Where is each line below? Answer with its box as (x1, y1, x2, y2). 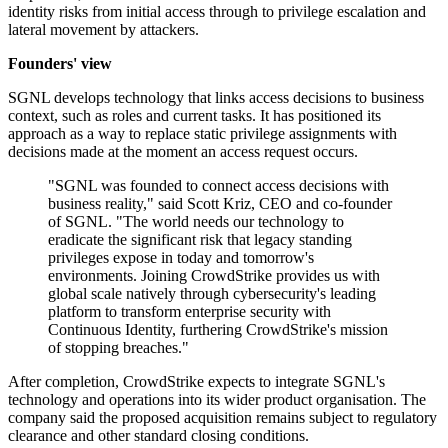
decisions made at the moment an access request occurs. (8, 143, 358, 161)
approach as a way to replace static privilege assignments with (8, 125, 397, 143)
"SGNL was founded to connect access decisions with (48, 177, 389, 195)
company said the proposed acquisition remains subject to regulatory (8, 409, 437, 427)
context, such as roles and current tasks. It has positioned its (8, 107, 381, 125)
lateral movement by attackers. (8, 21, 199, 39)
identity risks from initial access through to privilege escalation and (8, 3, 426, 21)
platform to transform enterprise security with (48, 303, 331, 321)
